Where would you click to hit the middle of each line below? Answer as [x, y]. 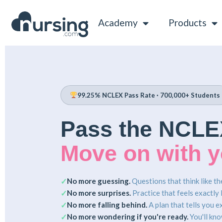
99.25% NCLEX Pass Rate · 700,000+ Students [148, 95]
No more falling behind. [107, 204]
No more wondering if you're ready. [128, 216]
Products [187, 23]
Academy [118, 23]
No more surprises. [99, 193]
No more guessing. [99, 181]
